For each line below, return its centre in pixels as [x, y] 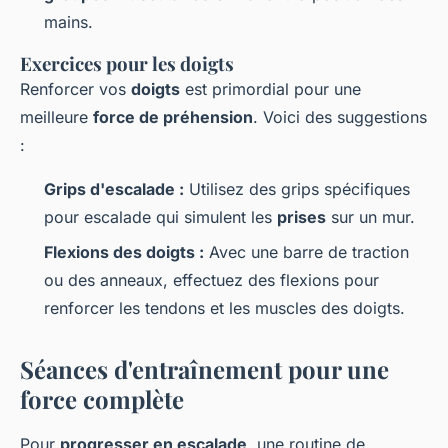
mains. [68, 22]
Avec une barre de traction [306, 251]
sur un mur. [370, 217]
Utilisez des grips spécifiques [297, 189]
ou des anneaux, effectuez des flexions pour [211, 279]
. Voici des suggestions [340, 117]
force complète [102, 398]
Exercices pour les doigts [127, 64]
